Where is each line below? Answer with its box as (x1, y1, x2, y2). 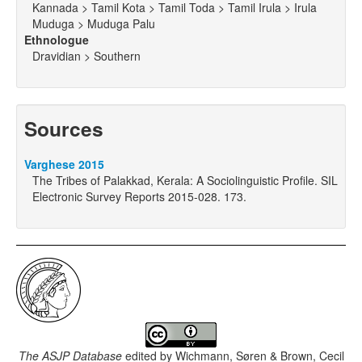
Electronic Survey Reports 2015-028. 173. (32, 188, 246, 205)
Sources (24, 114, 103, 144)
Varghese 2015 (24, 156, 104, 173)
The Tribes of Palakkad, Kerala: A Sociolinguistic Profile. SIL (32, 172, 338, 189)
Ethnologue (24, 32, 89, 48)
